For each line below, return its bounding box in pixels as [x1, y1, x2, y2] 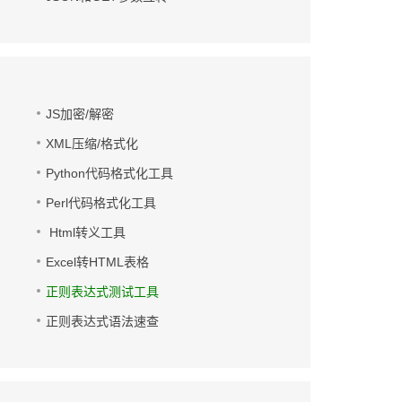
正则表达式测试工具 [45, 284, 159, 299]
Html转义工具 [45, 225, 126, 240]
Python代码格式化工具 [45, 166, 173, 180]
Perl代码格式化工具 [45, 196, 156, 210]
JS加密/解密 [45, 107, 114, 121]
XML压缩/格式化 [45, 136, 138, 151]
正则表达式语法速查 [45, 314, 159, 328]
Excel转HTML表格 [45, 255, 149, 269]
